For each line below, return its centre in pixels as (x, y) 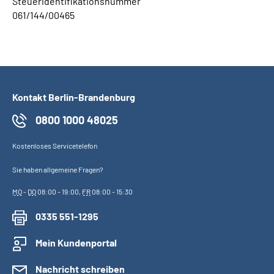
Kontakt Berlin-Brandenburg (74, 97)
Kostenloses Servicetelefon (55, 146)
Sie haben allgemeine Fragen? (58, 169)
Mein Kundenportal (76, 243)
